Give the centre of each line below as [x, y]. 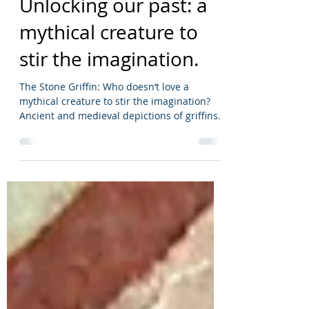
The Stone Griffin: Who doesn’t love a [104, 118]
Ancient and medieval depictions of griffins [119, 147]
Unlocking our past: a [113, 36]
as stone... [43, 161]
